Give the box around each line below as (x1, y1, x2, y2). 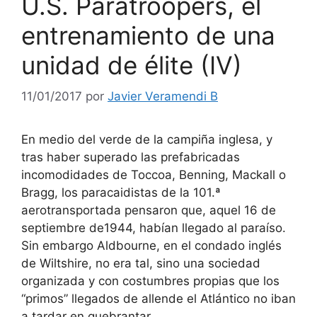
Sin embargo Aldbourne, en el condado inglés (21, 238, 282, 253)
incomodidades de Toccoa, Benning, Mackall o (21, 168, 286, 183)
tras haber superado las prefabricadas (21, 150, 240, 165)
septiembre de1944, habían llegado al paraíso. (21, 221, 286, 236)
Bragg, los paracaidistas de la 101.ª (21, 185, 221, 200)
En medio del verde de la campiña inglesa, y (21, 132, 272, 147)
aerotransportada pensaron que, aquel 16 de (21, 203, 276, 218)
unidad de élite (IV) (21, 50, 242, 80)
